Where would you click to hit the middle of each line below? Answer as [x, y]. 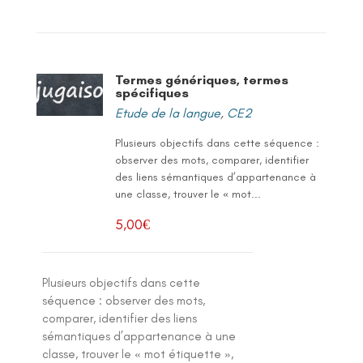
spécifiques [152, 92]
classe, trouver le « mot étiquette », [138, 354]
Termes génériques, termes [201, 79]
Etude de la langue [167, 113]
